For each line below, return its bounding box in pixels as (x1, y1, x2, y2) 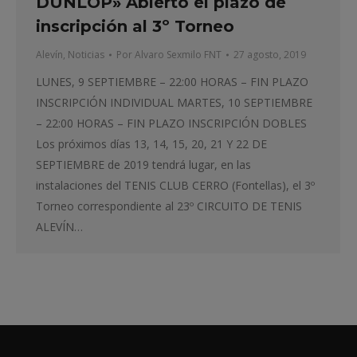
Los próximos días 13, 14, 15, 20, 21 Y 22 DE (36, 136, 267, 152)
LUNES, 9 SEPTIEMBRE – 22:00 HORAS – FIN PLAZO (36, 74, 308, 90)
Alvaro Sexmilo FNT (135, 48, 222, 62)
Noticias (68, 48, 104, 62)
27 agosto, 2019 (233, 48, 306, 62)
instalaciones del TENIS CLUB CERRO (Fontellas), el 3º (36, 178, 315, 194)
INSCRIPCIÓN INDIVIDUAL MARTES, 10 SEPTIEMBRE (36, 95, 312, 111)
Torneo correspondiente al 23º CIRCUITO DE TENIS (36, 198, 302, 214)
